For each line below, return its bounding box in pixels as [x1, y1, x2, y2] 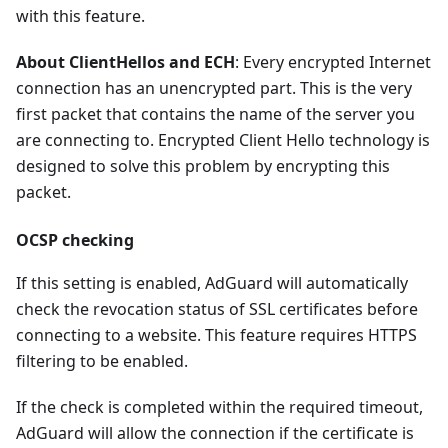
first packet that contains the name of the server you [16, 103, 415, 126]
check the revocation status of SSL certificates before [16, 298, 418, 321]
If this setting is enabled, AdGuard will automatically [16, 272, 408, 295]
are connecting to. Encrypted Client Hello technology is [16, 129, 430, 152]
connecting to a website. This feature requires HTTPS [16, 324, 417, 347]
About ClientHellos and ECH [16, 51, 235, 74]
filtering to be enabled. [16, 350, 188, 373]
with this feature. [16, 5, 145, 28]
